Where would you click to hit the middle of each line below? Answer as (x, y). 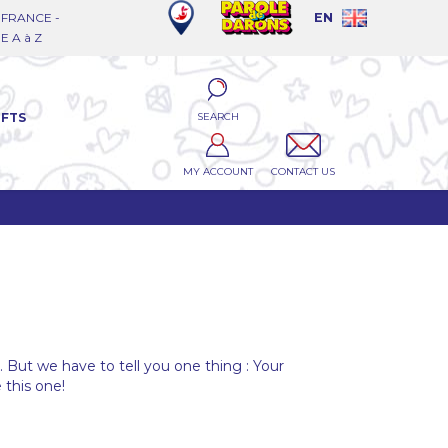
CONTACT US (303, 171)
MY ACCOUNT (217, 171)
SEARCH (217, 116)
